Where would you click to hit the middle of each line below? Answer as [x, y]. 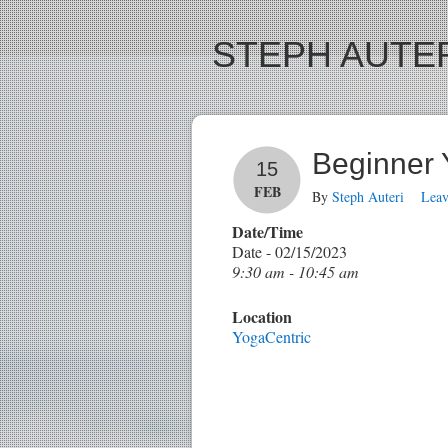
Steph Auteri [368, 196]
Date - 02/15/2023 [289, 251]
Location [262, 316]
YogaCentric [271, 336]
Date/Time [267, 231]
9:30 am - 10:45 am [295, 271]
